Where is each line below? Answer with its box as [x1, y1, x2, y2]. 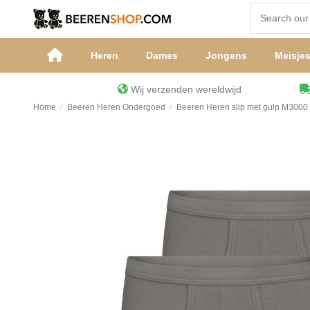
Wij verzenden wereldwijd [128, 84, 300, 95]
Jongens [205, 50, 247, 62]
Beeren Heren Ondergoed [66, 102, 165, 112]
